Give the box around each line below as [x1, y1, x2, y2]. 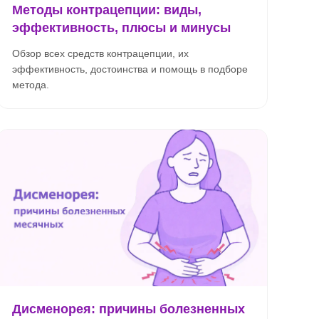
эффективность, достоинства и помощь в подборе [12, 63, 248, 75]
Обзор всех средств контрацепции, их [12, 48, 189, 59]
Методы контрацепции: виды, [12, 3, 202, 17]
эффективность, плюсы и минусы [12, 21, 231, 35]
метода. [12, 79, 49, 90]
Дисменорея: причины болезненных [12, 302, 245, 316]
